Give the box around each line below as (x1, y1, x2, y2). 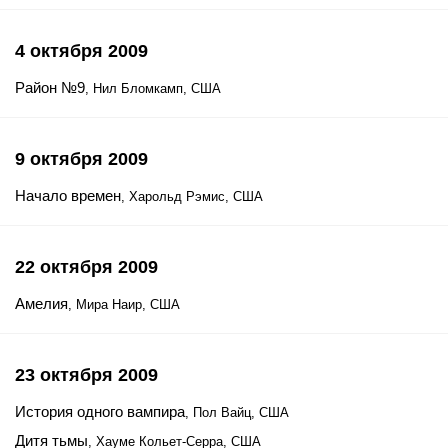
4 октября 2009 (15, 41, 148, 61)
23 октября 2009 (15, 365, 158, 385)
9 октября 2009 (15, 149, 148, 169)
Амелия (15, 295, 68, 312)
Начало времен (15, 187, 121, 204)
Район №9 (15, 79, 85, 96)
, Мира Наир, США (68, 297, 180, 312)
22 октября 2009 (15, 257, 158, 277)
